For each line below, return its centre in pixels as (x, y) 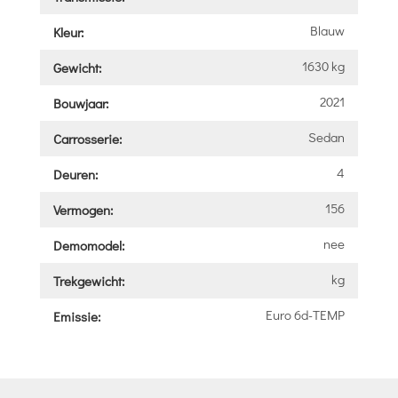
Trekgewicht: (88, 280)
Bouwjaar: (80, 103)
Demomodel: (88, 245)
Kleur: (68, 32)
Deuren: (75, 174)
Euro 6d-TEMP (306, 314)
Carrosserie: (87, 138)
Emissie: (76, 316)
